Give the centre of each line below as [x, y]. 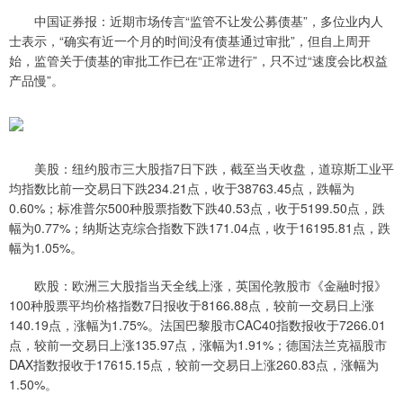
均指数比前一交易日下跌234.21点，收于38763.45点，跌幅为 [182, 188]
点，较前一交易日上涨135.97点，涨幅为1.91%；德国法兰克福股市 [198, 345]
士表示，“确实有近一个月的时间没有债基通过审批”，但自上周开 [190, 41]
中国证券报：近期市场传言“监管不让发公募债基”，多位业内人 [196, 21]
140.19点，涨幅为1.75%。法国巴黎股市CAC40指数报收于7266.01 [197, 325]
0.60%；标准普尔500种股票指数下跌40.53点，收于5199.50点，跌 [197, 208]
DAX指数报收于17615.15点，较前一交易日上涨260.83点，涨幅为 [194, 365]
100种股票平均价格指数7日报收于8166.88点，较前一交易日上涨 [192, 305]
